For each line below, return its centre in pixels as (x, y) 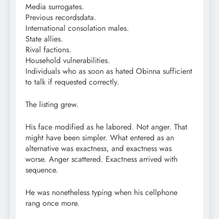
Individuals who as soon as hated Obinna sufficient (109, 71)
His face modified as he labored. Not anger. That (106, 127)
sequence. (42, 170)
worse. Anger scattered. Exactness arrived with (101, 159)
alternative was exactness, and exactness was (99, 148)
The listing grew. (52, 104)
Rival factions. (48, 49)
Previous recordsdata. (61, 17)
